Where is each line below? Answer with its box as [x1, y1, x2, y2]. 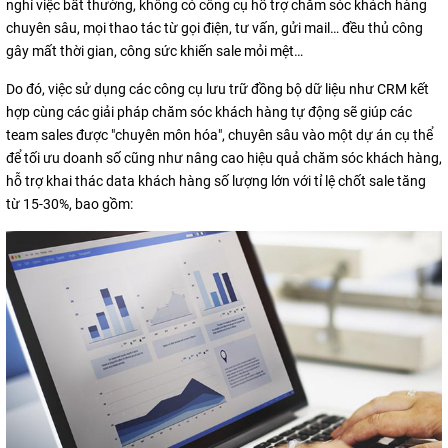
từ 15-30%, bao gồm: [6, 195, 133, 212]
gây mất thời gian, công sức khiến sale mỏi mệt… [6, 42, 303, 59]
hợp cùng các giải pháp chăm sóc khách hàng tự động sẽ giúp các [6, 103, 412, 120]
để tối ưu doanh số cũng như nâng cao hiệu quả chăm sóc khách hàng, [6, 149, 442, 166]
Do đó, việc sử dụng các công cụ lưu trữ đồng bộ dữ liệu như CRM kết [6, 80, 429, 97]
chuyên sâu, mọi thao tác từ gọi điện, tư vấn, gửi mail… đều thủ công [6, 19, 423, 36]
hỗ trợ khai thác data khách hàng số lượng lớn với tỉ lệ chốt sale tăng [6, 172, 426, 189]
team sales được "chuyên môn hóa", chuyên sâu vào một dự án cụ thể [6, 126, 433, 143]
